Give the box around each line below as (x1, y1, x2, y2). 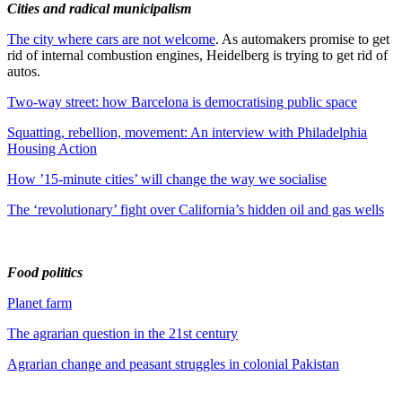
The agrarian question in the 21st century (7, 325, 238, 341)
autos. (7, 63, 40, 79)
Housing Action (7, 140, 97, 156)
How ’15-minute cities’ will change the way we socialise (7, 170, 327, 187)
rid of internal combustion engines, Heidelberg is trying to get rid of (7, 47, 388, 63)
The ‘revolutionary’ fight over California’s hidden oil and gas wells (7, 201, 384, 217)
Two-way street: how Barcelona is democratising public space (7, 93, 357, 109)
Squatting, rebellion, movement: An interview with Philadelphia (7, 124, 367, 140)
